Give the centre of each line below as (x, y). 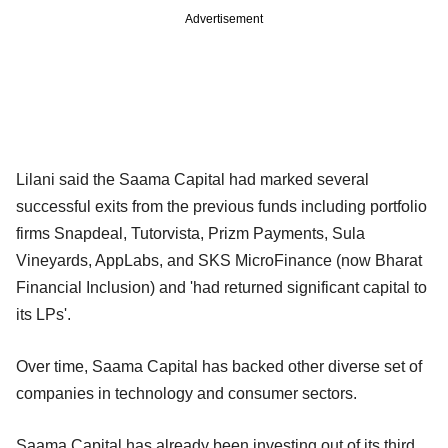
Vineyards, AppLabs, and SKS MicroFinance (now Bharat (219, 260)
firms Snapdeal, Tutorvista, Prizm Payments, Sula (190, 233)
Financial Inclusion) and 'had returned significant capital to (221, 287)
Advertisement (224, 18)
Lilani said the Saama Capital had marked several (192, 179)
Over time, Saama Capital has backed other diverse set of (219, 366)
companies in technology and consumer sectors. (186, 393)
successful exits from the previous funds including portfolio (221, 206)
